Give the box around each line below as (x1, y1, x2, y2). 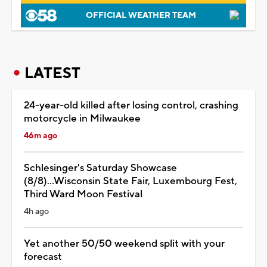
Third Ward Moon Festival (24, 187, 142, 201)
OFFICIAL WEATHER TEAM (85, 10, 196, 21)
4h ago (24, 206, 49, 217)
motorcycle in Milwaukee (24, 111, 141, 125)
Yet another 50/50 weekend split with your (24, 237, 225, 250)
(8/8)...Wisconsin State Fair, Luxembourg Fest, (24, 174, 237, 188)
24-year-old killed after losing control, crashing (24, 98, 238, 112)
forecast (24, 250, 62, 263)
